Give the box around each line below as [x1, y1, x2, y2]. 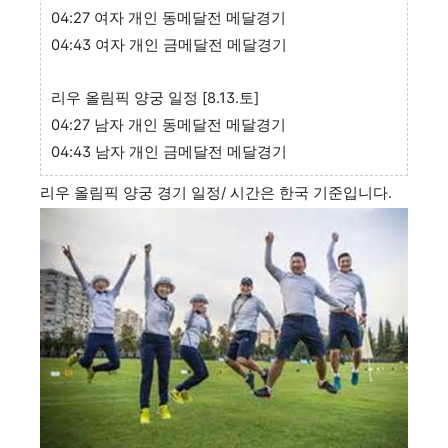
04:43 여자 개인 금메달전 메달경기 [51, 36, 287, 55]
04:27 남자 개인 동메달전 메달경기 [51, 116, 286, 135]
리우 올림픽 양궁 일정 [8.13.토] [51, 89, 259, 108]
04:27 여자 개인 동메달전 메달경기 [51, 9, 286, 28]
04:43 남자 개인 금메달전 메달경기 [51, 143, 287, 162]
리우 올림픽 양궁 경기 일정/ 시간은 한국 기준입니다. [40, 184, 392, 203]
